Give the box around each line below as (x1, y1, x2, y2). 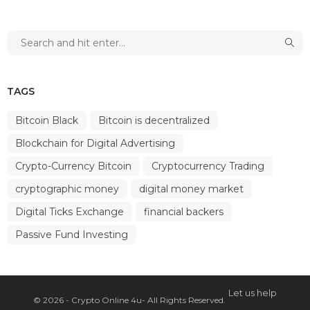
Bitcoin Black (15, 113, 78, 127)
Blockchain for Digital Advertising (15, 136, 175, 149)
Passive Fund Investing (15, 228, 128, 241)
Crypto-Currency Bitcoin (15, 159, 131, 172)
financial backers (144, 205, 224, 218)
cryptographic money (15, 182, 119, 195)
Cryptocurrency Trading (152, 159, 264, 172)
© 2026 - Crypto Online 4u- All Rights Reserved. (33, 294, 226, 305)
